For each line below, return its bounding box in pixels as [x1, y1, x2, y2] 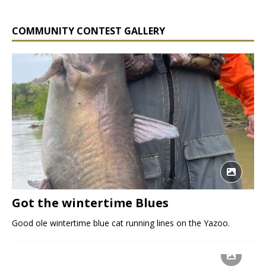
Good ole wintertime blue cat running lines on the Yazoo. [12, 217, 230, 229]
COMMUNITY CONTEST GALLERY [12, 24, 165, 38]
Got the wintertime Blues [12, 195, 169, 211]
